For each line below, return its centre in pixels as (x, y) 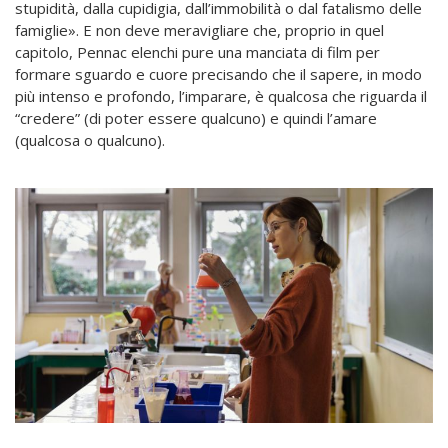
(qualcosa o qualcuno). (90, 140)
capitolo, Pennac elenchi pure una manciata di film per (197, 52)
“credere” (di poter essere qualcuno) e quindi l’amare (196, 118)
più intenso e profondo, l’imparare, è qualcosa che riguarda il (221, 96)
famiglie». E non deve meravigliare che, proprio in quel (199, 30)
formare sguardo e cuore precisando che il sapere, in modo (218, 74)
